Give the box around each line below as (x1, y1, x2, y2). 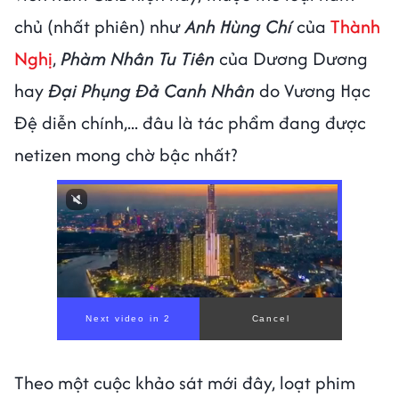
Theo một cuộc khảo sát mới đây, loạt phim (14, 369, 355, 395)
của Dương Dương (219, 45, 368, 71)
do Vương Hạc (255, 77, 370, 103)
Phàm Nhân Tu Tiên (61, 45, 219, 71)
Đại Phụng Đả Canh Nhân (48, 77, 255, 103)
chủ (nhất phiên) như (14, 12, 185, 39)
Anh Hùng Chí (185, 12, 292, 39)
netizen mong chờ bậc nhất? (14, 141, 237, 167)
